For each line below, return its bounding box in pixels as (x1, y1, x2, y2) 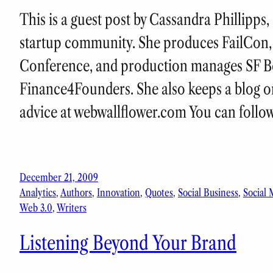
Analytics (19, 186, 56, 199)
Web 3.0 (19, 202, 52, 214)
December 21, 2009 (19, 171, 98, 184)
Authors (60, 186, 92, 199)
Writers (57, 202, 87, 214)
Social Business (178, 186, 238, 199)
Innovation (97, 186, 140, 199)
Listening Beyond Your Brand (19, 230, 236, 255)
